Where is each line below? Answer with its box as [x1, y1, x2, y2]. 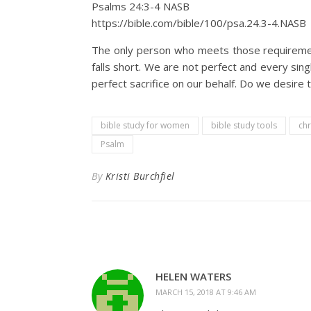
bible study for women [101, 119, 190, 131]
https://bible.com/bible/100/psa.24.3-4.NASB [92, 16, 306, 30]
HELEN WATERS [155, 269, 231, 283]
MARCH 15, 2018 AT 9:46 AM [155, 287, 256, 297]
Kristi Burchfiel [105, 169, 175, 183]
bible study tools [211, 119, 277, 131]
